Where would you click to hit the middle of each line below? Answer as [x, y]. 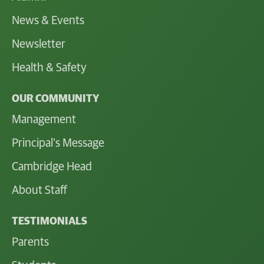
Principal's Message [58, 143]
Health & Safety [49, 67]
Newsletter [39, 44]
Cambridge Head [52, 166]
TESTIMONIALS [49, 221]
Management [44, 119]
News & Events [48, 20]
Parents [30, 242]
